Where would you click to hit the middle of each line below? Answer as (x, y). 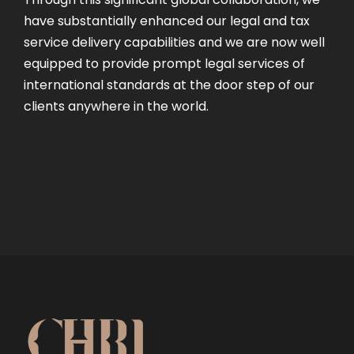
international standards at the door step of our (169, 85)
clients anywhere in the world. (116, 106)
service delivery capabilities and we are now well (174, 42)
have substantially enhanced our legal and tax (167, 21)
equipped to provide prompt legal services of (164, 63)
